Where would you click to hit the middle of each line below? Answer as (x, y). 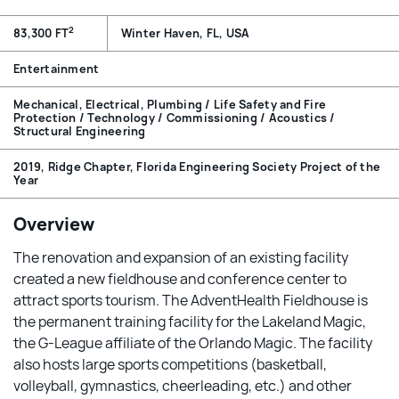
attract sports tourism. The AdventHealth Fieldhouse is (191, 300)
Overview (54, 224)
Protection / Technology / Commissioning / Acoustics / (175, 118)
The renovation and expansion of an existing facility (181, 257)
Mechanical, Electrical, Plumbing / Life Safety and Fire (170, 104)
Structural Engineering (80, 131)
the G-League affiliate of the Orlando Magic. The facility (193, 343)
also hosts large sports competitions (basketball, (170, 364)
